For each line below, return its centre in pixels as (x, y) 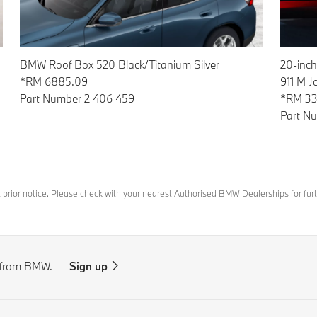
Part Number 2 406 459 (77, 99)
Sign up (88, 266)
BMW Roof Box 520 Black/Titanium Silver (120, 65)
